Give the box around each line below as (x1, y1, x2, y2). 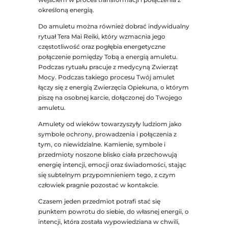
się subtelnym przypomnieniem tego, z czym (38, 171, 176, 179)
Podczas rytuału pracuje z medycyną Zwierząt (38, 63, 178, 71)
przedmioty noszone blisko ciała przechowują (38, 151, 177, 159)
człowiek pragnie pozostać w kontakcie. (38, 181, 159, 189)
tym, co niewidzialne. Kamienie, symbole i (38, 140, 165, 149)
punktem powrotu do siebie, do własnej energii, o (38, 208, 189, 216)
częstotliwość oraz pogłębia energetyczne (38, 43, 165, 51)
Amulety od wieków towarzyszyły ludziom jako (38, 120, 182, 128)
